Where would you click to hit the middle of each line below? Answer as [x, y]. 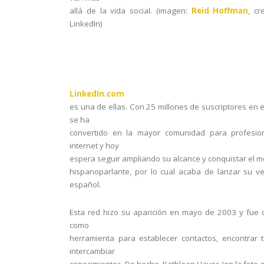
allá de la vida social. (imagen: [131, 11]
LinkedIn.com [97, 94]
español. [85, 184]
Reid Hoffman [220, 11]
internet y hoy [94, 146]
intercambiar [92, 251]
